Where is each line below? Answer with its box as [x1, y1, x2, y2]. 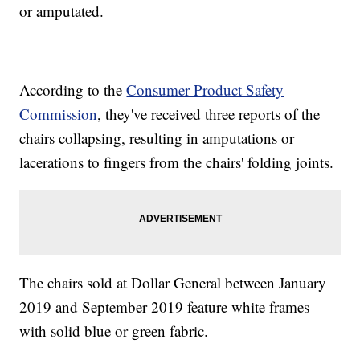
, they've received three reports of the [97, 104, 321, 125]
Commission [19, 104, 98, 125]
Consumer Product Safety [126, 80, 284, 100]
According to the [19, 80, 127, 100]
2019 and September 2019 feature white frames [19, 297, 310, 317]
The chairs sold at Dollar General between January [19, 272, 327, 293]
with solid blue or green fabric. [19, 321, 209, 342]
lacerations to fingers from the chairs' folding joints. [19, 152, 334, 173]
